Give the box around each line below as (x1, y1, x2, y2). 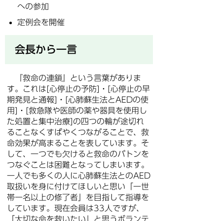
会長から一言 (15, 44, 77, 54)
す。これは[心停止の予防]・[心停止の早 (7, 85, 150, 93)
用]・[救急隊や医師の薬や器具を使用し (7, 107, 147, 114)
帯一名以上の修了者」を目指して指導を (7, 193, 149, 201)
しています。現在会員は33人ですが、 (7, 204, 144, 212)
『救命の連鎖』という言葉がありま (7, 74, 141, 82)
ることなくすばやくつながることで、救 (7, 128, 149, 136)
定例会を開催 (17, 18, 65, 26)
